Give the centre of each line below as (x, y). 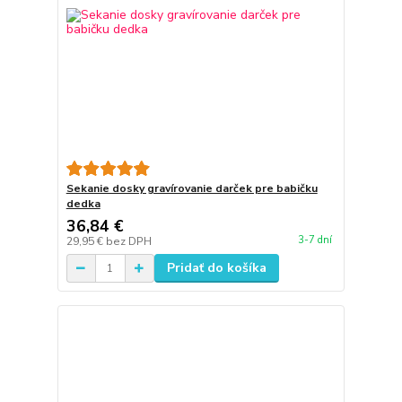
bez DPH (128, 242)
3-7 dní (315, 240)
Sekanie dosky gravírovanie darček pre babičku (192, 189)
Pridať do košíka (216, 268)
